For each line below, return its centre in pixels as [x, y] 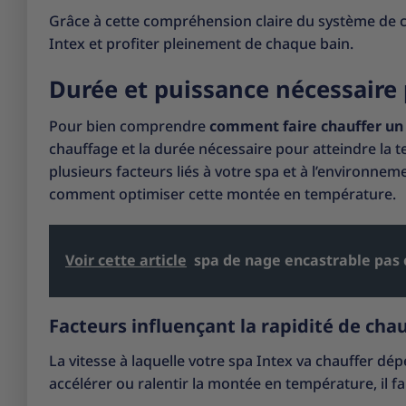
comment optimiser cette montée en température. [222, 194]
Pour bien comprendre [129, 126]
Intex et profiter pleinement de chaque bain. [201, 43]
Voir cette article [126, 261]
